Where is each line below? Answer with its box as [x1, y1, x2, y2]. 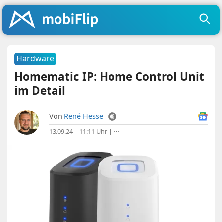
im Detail [14, 83, 66, 98]
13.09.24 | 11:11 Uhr [49, 127, 108, 136]
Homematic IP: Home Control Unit [14, 69, 205, 84]
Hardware [16, 53, 55, 64]
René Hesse [64, 111, 104, 121]
